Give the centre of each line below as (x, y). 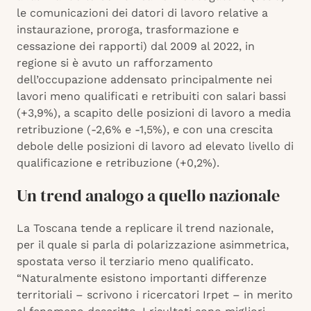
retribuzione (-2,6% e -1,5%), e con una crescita (145, 130)
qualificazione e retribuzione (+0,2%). (118, 163)
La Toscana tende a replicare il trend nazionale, (145, 228)
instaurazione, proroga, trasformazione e (128, 30)
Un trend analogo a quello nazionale (148, 196)
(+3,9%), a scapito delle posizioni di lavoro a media (154, 113)
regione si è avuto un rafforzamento (115, 63)
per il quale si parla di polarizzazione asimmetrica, (153, 245)
